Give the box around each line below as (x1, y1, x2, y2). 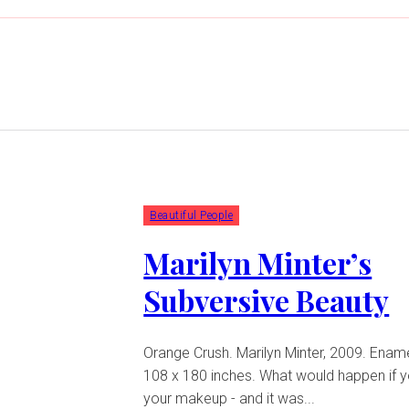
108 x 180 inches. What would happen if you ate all (143, 367, 260, 385)
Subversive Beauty (143, 280, 390, 320)
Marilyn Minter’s (143, 243, 372, 283)
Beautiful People (150, 209, 234, 223)
